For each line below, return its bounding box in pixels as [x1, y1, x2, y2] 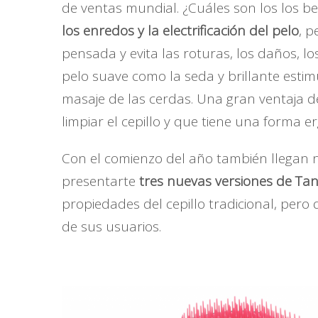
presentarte [62, 172, 139, 190]
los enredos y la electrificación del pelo [62, 21, 299, 40]
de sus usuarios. [62, 217, 161, 236]
